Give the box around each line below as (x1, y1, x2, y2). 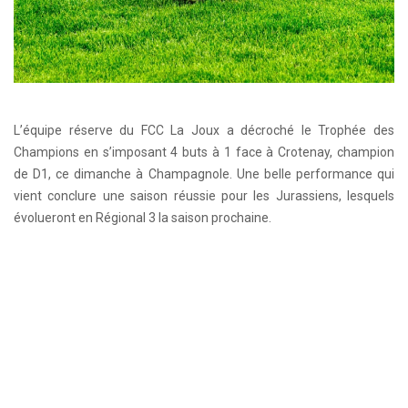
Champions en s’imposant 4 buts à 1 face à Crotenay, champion (14, 145, 394, 160)
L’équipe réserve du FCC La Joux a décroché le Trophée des (14, 123, 394, 138)
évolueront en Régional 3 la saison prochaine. (14, 210, 271, 226)
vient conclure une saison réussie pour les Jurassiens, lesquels (14, 189, 394, 204)
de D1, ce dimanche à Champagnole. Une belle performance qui (14, 167, 394, 182)
